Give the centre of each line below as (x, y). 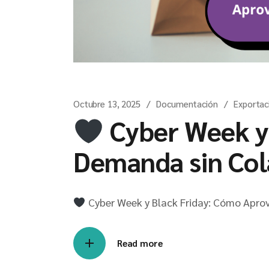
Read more (140, 243)
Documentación (187, 104)
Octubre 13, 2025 (107, 104)
